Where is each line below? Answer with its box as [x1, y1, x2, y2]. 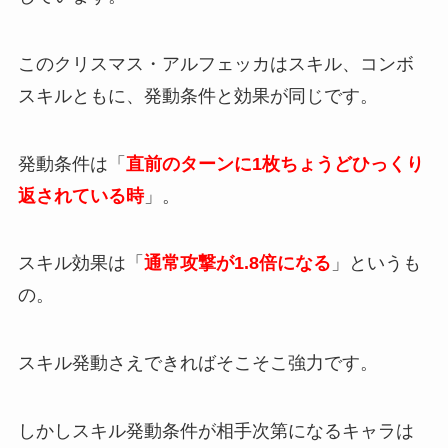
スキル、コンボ [287, 53, 414, 74]
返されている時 [17, 185, 144, 206]
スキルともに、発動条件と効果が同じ [17, 85, 324, 106]
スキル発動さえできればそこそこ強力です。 [17, 353, 378, 374]
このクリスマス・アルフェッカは [17, 53, 288, 74]
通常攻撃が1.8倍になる [143, 253, 331, 274]
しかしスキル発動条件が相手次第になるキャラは [17, 420, 414, 441]
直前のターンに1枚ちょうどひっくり [125, 153, 424, 174]
